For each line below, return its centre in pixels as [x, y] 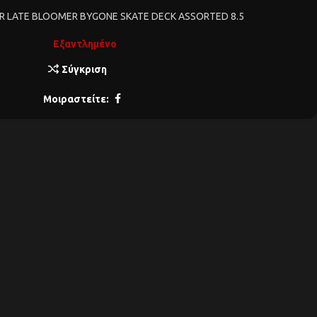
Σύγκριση [85, 69]
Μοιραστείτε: [76, 99]
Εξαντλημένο [85, 44]
